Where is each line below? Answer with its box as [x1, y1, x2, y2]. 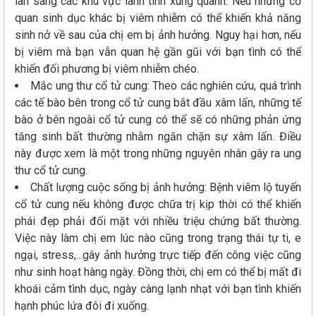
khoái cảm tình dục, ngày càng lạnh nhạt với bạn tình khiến [15, 281, 301, 296]
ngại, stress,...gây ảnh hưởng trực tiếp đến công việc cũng [15, 248, 301, 262]
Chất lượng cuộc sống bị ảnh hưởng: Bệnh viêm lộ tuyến [30, 180, 302, 194]
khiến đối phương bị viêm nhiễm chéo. [15, 61, 199, 75]
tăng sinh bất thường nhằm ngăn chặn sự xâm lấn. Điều [15, 129, 301, 143]
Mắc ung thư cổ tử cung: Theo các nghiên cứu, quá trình [30, 78, 302, 92]
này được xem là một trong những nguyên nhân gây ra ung [15, 146, 301, 160]
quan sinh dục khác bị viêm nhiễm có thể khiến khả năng [15, 11, 301, 25]
